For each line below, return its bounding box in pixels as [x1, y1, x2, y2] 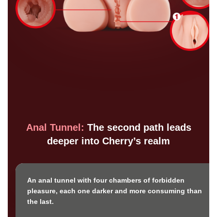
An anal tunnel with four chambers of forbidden [27, 176, 185, 185]
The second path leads [87, 122, 191, 133]
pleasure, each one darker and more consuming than [27, 187, 202, 195]
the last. [27, 198, 54, 206]
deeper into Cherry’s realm [47, 136, 170, 147]
